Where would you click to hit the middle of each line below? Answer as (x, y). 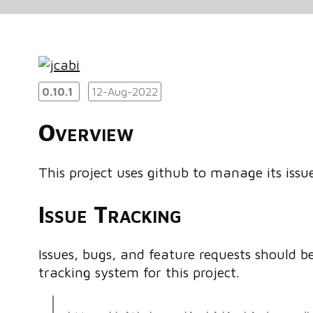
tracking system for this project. (139, 272)
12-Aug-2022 (125, 92)
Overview (86, 132)
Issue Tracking (110, 213)
